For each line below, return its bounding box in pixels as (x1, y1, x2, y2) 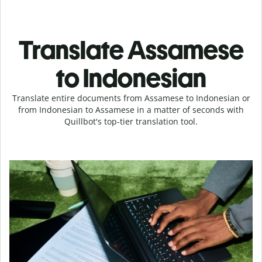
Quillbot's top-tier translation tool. (64, 116, 198, 127)
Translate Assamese (18, 35, 244, 65)
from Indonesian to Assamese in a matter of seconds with (18, 104, 244, 115)
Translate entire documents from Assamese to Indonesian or (12, 92, 250, 104)
